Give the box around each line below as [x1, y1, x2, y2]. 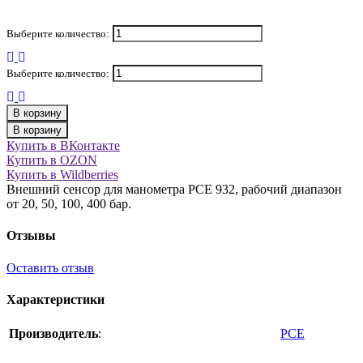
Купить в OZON [6, 153, 97, 168]
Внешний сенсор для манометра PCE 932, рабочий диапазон [6, 182, 342, 197]
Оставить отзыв [6, 260, 94, 275]
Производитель [9, 327, 98, 341]
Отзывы [6, 228, 56, 243]
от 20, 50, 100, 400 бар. [6, 197, 131, 211]
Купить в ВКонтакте [6, 139, 120, 153]
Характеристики [6, 293, 105, 306]
